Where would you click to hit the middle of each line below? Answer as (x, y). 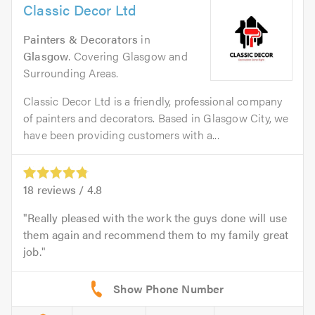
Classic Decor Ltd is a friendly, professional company (153, 101)
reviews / (60, 190)
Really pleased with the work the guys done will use (157, 218)
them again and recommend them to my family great (156, 235)
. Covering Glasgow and (128, 56)
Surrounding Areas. (71, 73)
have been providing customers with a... (121, 135)
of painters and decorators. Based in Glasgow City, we (156, 118)
